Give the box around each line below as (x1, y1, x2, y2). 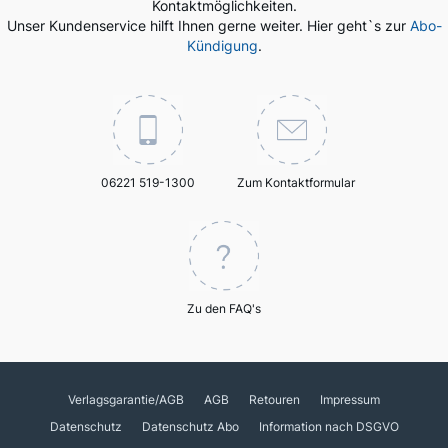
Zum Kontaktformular (237, 175, 355, 190)
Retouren (249, 392, 300, 407)
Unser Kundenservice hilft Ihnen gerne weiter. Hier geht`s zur (6, 17, 410, 34)
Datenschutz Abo (141, 419, 239, 434)
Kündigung (186, 37, 258, 54)
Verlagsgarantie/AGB (68, 392, 184, 407)
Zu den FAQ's (187, 301, 261, 316)
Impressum (320, 392, 380, 407)
